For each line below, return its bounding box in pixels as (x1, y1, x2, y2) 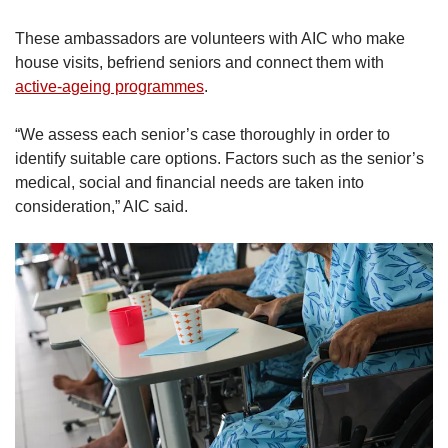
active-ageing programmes (15, 78, 204, 96)
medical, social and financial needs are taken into (15, 174, 364, 192)
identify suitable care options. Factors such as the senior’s (15, 150, 424, 168)
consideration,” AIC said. (15, 198, 192, 216)
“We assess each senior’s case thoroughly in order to (15, 126, 390, 144)
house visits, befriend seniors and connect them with (15, 54, 384, 72)
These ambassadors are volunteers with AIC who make (15, 30, 405, 48)
